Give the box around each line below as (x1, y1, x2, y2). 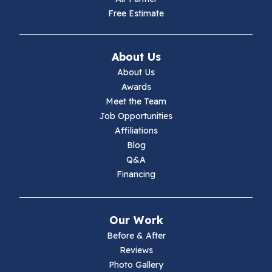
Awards (121, 81, 151, 92)
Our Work (109, 213, 163, 226)
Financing (117, 169, 155, 180)
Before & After (106, 230, 166, 241)
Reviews (119, 245, 153, 256)
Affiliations (114, 125, 158, 136)
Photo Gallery (109, 259, 163, 270)
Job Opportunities (100, 110, 172, 121)
